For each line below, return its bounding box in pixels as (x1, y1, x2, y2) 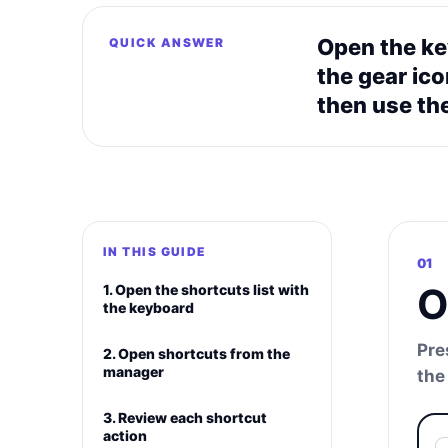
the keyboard (103, 299, 194, 316)
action (103, 427, 147, 444)
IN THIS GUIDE (103, 244, 206, 259)
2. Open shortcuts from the (103, 345, 290, 362)
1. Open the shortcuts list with (103, 281, 309, 298)
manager (103, 363, 164, 380)
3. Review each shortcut (103, 409, 267, 426)
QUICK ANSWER (109, 35, 225, 50)
